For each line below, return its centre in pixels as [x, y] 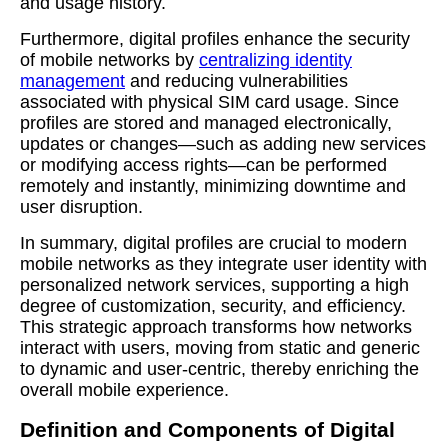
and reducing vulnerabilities [236, 81]
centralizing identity [275, 60]
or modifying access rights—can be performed [203, 165]
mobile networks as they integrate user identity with [223, 264]
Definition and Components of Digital [207, 429]
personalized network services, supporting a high [214, 285]
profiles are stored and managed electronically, [206, 123]
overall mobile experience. [124, 390]
